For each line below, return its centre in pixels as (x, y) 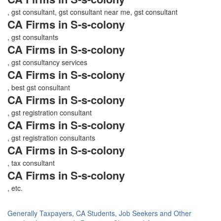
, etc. (15, 188)
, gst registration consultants (51, 137)
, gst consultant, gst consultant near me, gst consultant (92, 12)
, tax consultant (31, 163)
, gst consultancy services (47, 62)
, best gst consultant (39, 87)
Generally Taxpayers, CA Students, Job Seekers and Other (99, 213)
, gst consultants (33, 37)
